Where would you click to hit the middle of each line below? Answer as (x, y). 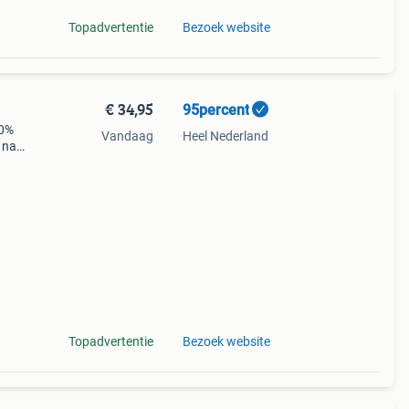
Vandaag (127, 136)
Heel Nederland (225, 136)
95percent (215, 110)
